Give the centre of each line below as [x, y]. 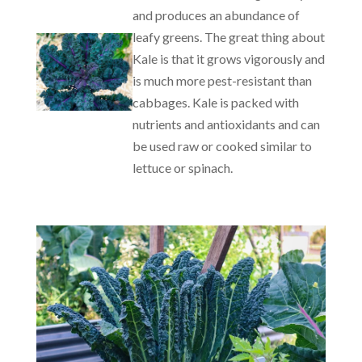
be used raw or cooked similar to [223, 146]
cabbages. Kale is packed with [216, 102]
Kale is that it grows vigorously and [229, 59]
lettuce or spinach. [183, 168]
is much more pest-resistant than [223, 80]
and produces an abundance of [217, 15]
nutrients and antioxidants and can [227, 124]
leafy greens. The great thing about [229, 37]
